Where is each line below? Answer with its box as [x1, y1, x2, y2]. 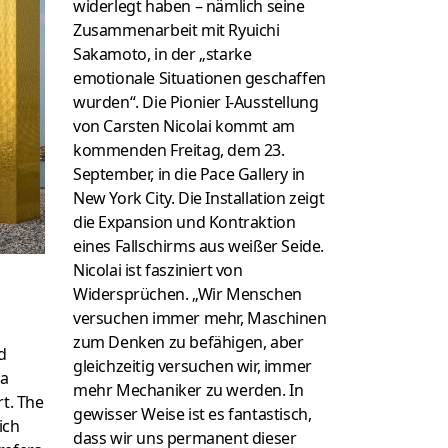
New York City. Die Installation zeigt [73, 187, 325, 210]
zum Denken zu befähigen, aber [73, 331, 304, 354]
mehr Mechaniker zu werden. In [73, 379, 304, 402]
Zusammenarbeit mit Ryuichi [73, 19, 280, 42]
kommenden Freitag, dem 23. [73, 139, 285, 162]
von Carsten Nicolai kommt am [73, 115, 295, 138]
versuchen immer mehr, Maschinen [73, 307, 327, 330]
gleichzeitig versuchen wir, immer [73, 355, 312, 378]
